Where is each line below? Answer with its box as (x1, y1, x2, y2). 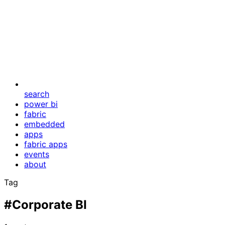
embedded (24, 119, 65, 129)
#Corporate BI (4, 197, 87, 212)
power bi (24, 99, 58, 109)
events (24, 149, 49, 159)
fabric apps (24, 139, 67, 149)
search (24, 89, 49, 99)
